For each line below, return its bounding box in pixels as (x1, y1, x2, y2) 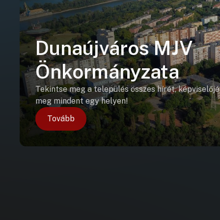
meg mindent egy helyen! (35, 96, 128, 106)
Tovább (47, 114, 75, 123)
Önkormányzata (35, 60, 179, 83)
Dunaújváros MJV (35, 36, 193, 59)
